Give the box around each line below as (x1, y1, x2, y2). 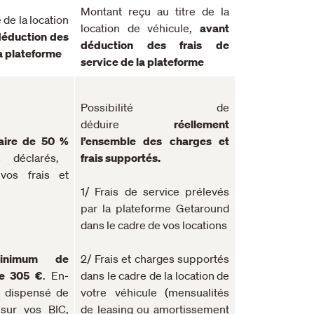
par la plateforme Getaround (81, 200, 229, 215)
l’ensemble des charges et (81, 133, 229, 148)
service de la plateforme (81, 54, 204, 69)
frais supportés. (81, 150, 161, 165)
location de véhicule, (81, 20, 200, 35)
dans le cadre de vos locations (81, 217, 227, 232)
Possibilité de (81, 100, 229, 114)
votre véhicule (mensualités (81, 285, 229, 299)
